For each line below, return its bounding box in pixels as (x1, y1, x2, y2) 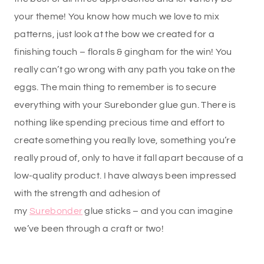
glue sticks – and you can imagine (82, 206, 233, 216)
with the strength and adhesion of (14, 189, 161, 199)
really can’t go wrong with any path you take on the (14, 65, 236, 75)
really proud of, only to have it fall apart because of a (14, 153, 243, 163)
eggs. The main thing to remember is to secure (14, 82, 217, 93)
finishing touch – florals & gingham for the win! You (14, 47, 232, 57)
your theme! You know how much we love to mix (14, 12, 220, 22)
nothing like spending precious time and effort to (14, 118, 225, 128)
